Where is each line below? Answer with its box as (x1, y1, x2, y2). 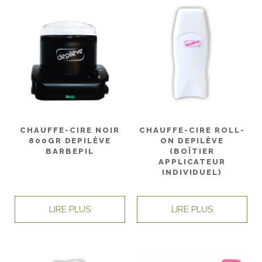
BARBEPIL (46, 146, 94, 156)
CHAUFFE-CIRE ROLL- (139, 125, 245, 135)
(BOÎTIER (170, 146, 215, 156)
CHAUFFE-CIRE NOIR (20, 125, 120, 135)
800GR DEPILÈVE (28, 136, 112, 145)
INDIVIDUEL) (161, 167, 223, 177)
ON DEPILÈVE (160, 136, 225, 145)
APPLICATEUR (158, 157, 226, 166)
